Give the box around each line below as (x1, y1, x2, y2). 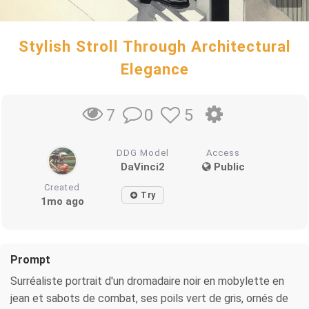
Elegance (120, 59, 189, 78)
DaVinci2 (121, 161, 166, 174)
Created (44, 182, 81, 193)
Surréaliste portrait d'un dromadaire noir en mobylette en (10, 275, 284, 288)
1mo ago (40, 195, 84, 208)
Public (210, 161, 245, 174)
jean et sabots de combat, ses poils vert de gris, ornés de (10, 292, 288, 306)
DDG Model (117, 148, 170, 159)
